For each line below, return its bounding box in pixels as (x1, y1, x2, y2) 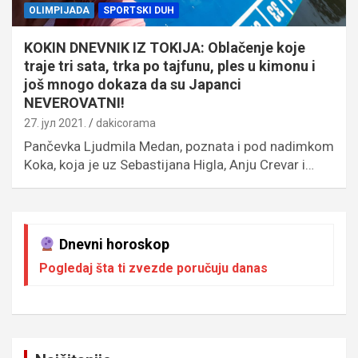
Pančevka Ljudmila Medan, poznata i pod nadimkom (24, 138, 334, 155)
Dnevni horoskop (55, 236, 169, 253)
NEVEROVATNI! (24, 94, 125, 112)
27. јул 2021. (24, 117, 86, 130)
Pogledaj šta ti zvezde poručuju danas (39, 261, 268, 276)
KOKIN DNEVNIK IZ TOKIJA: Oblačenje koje (24, 39, 305, 57)
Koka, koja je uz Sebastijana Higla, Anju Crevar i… (24, 157, 314, 173)
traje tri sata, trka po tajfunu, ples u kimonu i (24, 58, 316, 75)
